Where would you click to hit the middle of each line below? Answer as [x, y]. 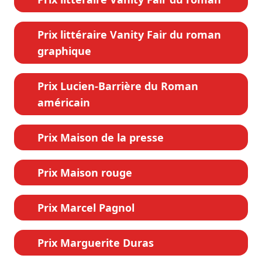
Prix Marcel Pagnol [86, 208]
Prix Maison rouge [85, 173]
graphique [64, 51]
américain [64, 103]
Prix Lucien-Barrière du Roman [118, 86]
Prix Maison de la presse [101, 138]
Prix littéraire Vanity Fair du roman [129, 35]
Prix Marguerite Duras [96, 243]
